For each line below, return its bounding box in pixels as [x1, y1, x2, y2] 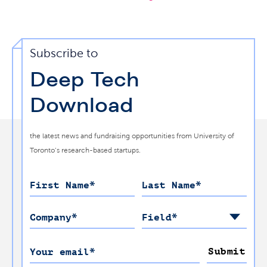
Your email [30, 247, 89, 258]
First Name [30, 180, 89, 191]
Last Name [142, 180, 195, 191]
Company [30, 212, 72, 223]
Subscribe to [30, 46, 98, 61]
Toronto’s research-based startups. [30, 145, 141, 155]
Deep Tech [30, 66, 139, 94]
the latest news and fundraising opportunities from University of [30, 131, 234, 141]
